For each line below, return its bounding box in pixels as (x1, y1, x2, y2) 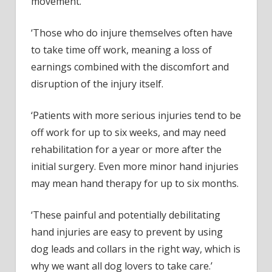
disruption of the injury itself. (31, 77, 163, 91)
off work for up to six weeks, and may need (31, 126, 226, 140)
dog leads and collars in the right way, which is (31, 242, 240, 256)
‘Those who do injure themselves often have (31, 26, 233, 40)
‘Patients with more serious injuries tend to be (31, 109, 241, 123)
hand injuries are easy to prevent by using (31, 225, 223, 239)
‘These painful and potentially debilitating (31, 208, 220, 222)
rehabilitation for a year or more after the (31, 143, 222, 157)
